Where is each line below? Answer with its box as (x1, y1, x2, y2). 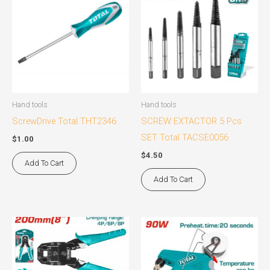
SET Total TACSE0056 (141, 131, 228, 143)
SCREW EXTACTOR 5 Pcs (141, 115, 242, 127)
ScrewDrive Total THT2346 (12, 115, 116, 127)
